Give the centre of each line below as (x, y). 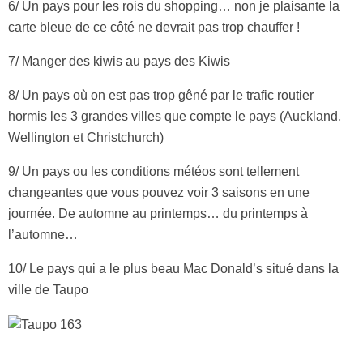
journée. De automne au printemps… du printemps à (158, 214)
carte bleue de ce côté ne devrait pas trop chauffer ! (154, 28)
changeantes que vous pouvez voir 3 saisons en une (159, 193)
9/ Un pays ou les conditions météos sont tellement (154, 172)
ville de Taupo (48, 290)
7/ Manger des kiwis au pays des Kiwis (119, 62)
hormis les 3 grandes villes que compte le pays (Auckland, (175, 117)
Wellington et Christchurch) (86, 138)
